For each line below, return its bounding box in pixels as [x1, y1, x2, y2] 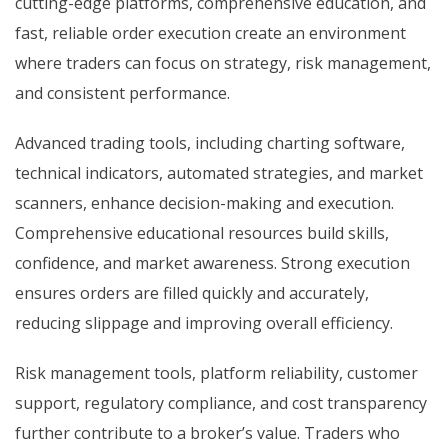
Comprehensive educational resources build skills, [15, 222, 389, 245]
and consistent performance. [15, 82, 230, 105]
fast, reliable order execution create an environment [15, 22, 406, 45]
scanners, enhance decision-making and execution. [15, 192, 394, 215]
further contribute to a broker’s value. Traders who [15, 422, 400, 445]
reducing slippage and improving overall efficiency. [15, 312, 393, 335]
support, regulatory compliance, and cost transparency [15, 392, 427, 415]
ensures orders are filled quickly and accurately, [15, 282, 369, 305]
